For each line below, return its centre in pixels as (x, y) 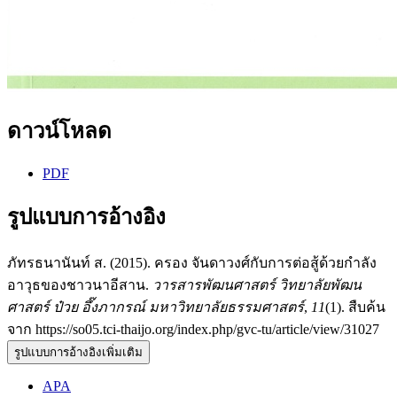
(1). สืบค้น (355, 307)
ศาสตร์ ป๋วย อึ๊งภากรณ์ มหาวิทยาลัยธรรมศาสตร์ (156, 307)
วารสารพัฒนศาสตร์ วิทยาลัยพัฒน (257, 284)
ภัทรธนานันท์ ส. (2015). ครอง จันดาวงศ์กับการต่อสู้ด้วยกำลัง (192, 262)
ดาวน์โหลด (59, 131)
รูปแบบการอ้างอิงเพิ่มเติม (78, 352)
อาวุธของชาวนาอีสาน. (80, 284)
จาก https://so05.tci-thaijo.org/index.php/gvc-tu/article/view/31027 (193, 329)
